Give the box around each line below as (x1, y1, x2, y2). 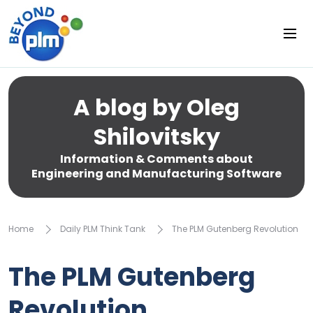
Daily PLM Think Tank (60, 223, 145, 235)
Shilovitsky (93, 121, 220, 152)
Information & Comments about (60, 151, 253, 167)
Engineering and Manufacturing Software (31, 166, 282, 182)
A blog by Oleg (73, 92, 240, 123)
